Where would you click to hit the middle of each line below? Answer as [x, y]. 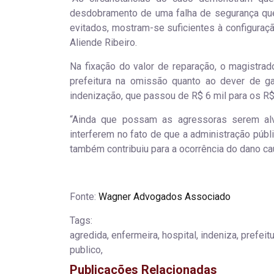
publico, [86, 250]
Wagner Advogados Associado [165, 196]
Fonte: [84, 196]
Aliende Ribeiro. [103, 42]
